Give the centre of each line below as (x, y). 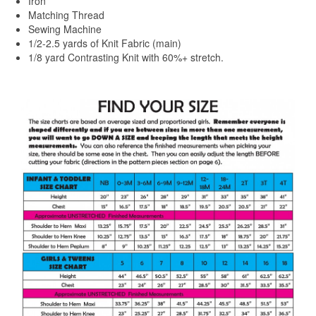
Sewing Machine (65, 29)
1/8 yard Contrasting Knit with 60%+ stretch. (126, 57)
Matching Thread (66, 15)
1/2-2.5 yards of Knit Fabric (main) (105, 43)
